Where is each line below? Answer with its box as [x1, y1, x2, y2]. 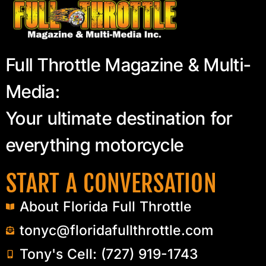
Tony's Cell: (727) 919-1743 [19, 246, 198, 263]
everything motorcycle [6, 134, 184, 156]
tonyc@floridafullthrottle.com [19, 222, 213, 239]
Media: [6, 81, 60, 103]
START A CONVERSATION [6, 169, 217, 199]
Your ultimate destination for [6, 107, 233, 129]
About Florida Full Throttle [19, 198, 192, 216]
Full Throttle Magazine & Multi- [6, 54, 252, 76]
